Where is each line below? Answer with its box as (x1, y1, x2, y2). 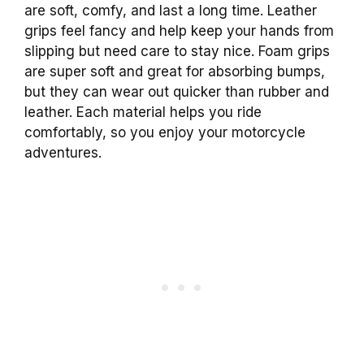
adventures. (24, 145, 102, 162)
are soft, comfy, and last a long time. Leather (24, 2, 317, 19)
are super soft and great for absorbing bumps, (24, 63, 325, 80)
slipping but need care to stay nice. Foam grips (24, 43, 330, 60)
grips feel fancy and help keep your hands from (24, 23, 334, 40)
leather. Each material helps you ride (24, 104, 262, 121)
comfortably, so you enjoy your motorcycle (24, 124, 305, 141)
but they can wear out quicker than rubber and (24, 84, 329, 101)
